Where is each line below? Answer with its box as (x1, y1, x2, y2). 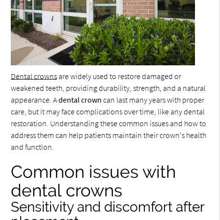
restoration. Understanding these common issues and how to (11, 118, 207, 129)
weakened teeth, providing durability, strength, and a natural (11, 83, 206, 93)
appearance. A (11, 95, 59, 105)
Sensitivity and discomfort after (11, 199, 205, 216)
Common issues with (11, 162, 176, 182)
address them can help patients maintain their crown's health (11, 130, 207, 140)
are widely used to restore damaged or (57, 71, 182, 82)
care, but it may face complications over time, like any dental (11, 107, 205, 117)
